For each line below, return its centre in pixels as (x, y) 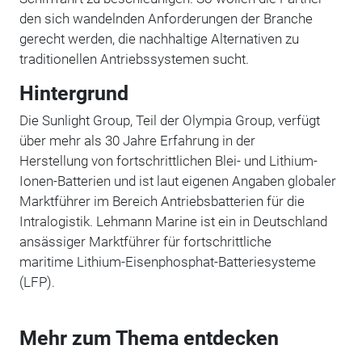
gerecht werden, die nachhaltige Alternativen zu (159, 38)
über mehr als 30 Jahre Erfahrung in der (137, 140)
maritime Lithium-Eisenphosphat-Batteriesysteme (167, 261)
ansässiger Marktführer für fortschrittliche (145, 241)
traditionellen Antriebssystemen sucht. (134, 59)
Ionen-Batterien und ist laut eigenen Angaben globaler (177, 181)
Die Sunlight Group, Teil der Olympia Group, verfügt (169, 120)
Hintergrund (74, 93)
